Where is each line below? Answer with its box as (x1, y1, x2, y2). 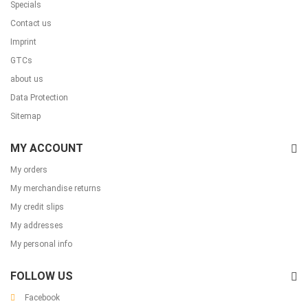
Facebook (25, 292, 60, 302)
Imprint (10, 36, 36, 47)
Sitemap (10, 111, 41, 121)
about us (10, 74, 43, 84)
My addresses (10, 220, 63, 230)
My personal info (10, 239, 72, 249)
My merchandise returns (10, 183, 101, 193)
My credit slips (10, 201, 64, 212)
